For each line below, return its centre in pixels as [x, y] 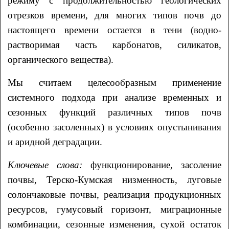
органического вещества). [61, 59]
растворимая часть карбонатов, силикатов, [114, 44]
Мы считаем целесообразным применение [114, 82]
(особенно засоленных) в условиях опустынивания [114, 127]
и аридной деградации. [55, 142]
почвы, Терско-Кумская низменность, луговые [114, 179]
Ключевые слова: [49, 165]
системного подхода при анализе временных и [114, 97]
